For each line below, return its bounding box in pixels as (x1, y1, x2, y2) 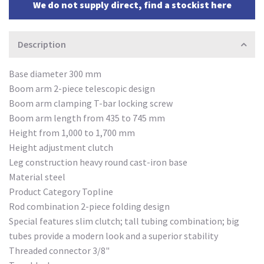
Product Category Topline (9, 186, 113, 198)
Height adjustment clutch (9, 141, 113, 154)
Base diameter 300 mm (9, 68, 101, 80)
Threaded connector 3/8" (9, 245, 110, 257)
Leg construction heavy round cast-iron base (9, 156, 187, 169)
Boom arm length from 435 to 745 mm (9, 112, 165, 124)
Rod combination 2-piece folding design (9, 200, 170, 213)
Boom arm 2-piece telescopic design (9, 82, 155, 95)
